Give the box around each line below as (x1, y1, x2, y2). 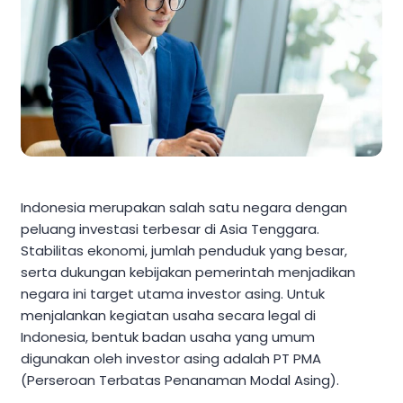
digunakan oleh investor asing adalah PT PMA (21, 349, 321, 369)
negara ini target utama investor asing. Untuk (21, 284, 325, 304)
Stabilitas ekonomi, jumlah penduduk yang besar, (21, 241, 347, 261)
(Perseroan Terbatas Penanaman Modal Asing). (21, 371, 339, 390)
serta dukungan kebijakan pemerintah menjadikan (21, 263, 355, 282)
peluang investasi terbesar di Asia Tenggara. (21, 219, 319, 239)
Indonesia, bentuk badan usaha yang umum (21, 327, 315, 347)
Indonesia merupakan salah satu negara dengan (21, 198, 347, 218)
